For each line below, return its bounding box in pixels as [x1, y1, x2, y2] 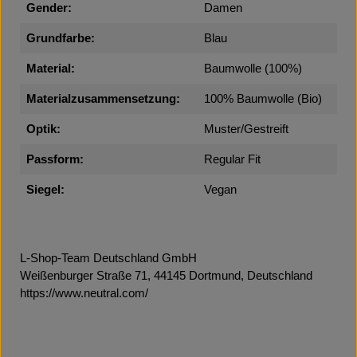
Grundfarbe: [26, 32, 95, 45]
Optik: [26, 123, 61, 135]
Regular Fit [204, 153, 261, 166]
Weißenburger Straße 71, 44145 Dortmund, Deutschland [20, 269, 312, 282]
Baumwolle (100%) [204, 62, 302, 75]
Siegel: [26, 183, 65, 196]
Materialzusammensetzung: [26, 92, 180, 105]
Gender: [26, 2, 72, 14]
